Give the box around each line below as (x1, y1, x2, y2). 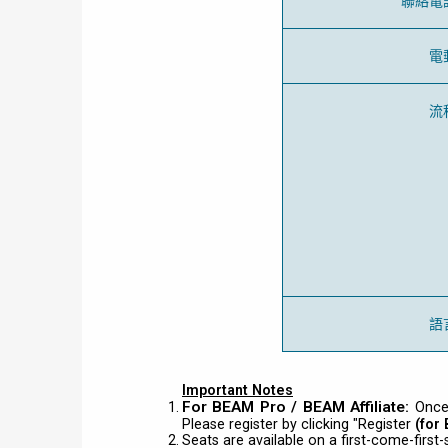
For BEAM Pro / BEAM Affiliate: (182, 398, 410, 416)
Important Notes (182, 382, 293, 398)
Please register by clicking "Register (182, 416, 415, 432)
